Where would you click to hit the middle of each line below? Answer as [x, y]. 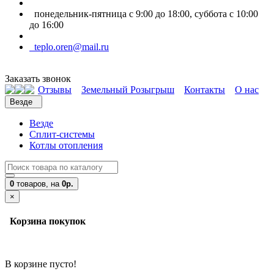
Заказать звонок [38, 79]
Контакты [205, 90]
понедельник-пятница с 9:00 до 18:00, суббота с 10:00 [144, 14]
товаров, [32, 184]
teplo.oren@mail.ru [69, 47]
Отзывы [55, 90]
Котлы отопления [66, 145]
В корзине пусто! [41, 264]
